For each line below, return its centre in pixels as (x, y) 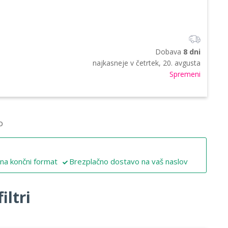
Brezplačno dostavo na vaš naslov (129, 161)
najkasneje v (114, 63)
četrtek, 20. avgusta (168, 63)
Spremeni (185, 74)
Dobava (169, 51)
